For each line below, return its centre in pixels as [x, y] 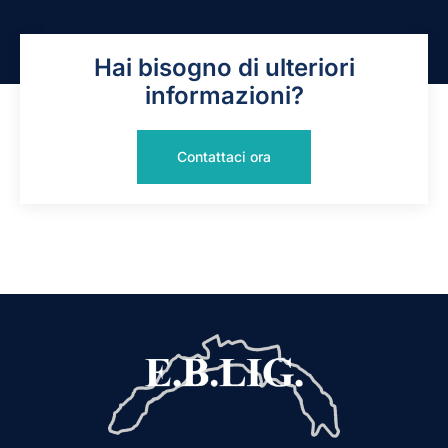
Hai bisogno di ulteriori [224, 67]
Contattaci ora [224, 156]
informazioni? [224, 95]
